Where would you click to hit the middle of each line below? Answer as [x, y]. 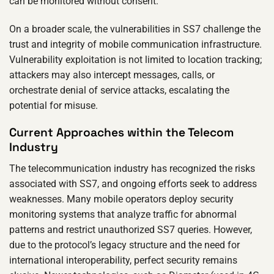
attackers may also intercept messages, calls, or [112, 75]
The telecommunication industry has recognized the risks [132, 168]
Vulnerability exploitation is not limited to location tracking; [135, 59]
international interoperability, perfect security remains [123, 260]
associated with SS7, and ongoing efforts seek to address [133, 183]
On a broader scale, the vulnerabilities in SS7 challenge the [135, 29]
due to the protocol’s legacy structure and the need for [124, 245]
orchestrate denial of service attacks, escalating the [119, 90]
